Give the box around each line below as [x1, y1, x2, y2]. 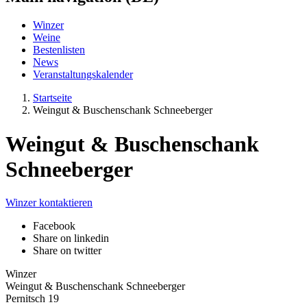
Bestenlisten [33, 44, 85, 56]
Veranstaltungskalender [33, 69, 133, 81]
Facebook [33, 220, 75, 232]
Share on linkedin [33, 232, 109, 245]
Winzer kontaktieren [5, 197, 93, 209]
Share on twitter [33, 245, 101, 257]
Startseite [33, 92, 72, 104]
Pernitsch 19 [5, 293, 59, 305]
